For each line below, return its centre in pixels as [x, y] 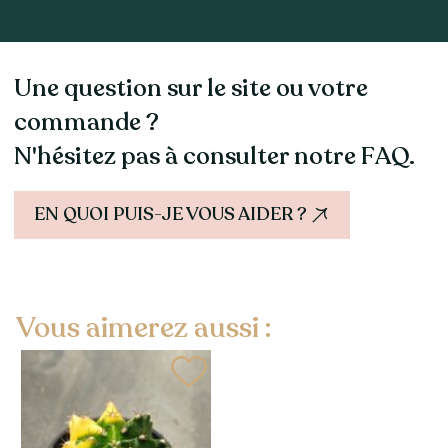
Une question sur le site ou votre [190, 89]
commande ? [86, 123]
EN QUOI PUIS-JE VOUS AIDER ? [170, 214]
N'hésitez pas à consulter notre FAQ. [214, 157]
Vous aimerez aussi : [143, 328]
